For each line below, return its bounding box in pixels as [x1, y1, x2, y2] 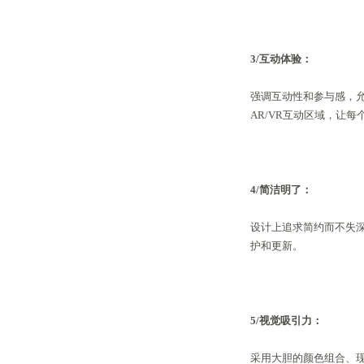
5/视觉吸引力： [250, 314, 323, 327]
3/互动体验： [250, 52, 313, 65]
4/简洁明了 [250, 183, 302, 196]
